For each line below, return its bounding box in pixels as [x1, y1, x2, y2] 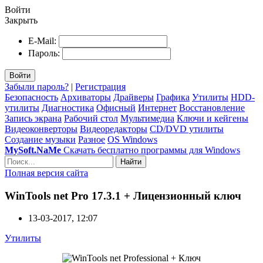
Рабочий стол [64, 113, 118, 123]
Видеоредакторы [80, 124, 147, 134]
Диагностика [42, 103, 94, 113]
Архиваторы [60, 92, 111, 102]
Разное [78, 134, 105, 144]
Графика [156, 92, 190, 102]
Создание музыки [5, 134, 76, 144]
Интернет [138, 103, 177, 113]
